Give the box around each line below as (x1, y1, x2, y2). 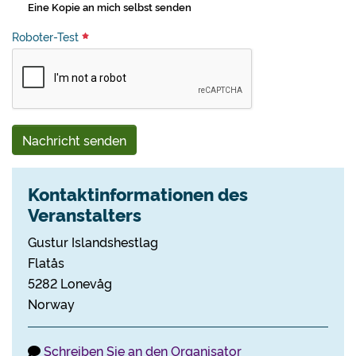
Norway (28, 295, 75, 312)
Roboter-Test (12, 29, 82, 44)
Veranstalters (28, 202, 141, 226)
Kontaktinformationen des (28, 181, 248, 206)
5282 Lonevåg (28, 274, 112, 292)
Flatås (28, 253, 64, 271)
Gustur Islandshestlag (28, 233, 158, 250)
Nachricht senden (22, 131, 126, 149)
